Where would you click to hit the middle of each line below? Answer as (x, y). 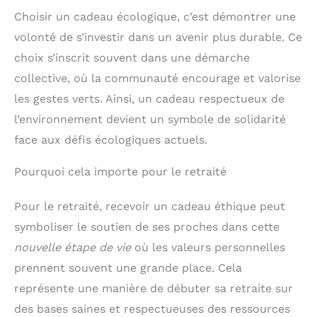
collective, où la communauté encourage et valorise (157, 78)
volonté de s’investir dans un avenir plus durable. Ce (158, 37)
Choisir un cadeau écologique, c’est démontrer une (155, 16)
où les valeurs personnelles (208, 247)
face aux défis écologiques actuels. (111, 139)
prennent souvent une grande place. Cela (128, 267)
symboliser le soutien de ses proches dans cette (147, 226)
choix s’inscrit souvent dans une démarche (132, 57)
